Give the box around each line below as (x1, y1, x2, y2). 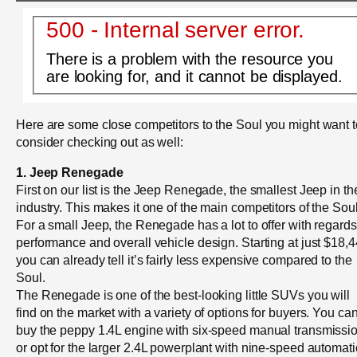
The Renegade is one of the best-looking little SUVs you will (16, 288, 350, 303)
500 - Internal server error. (45, 17, 305, 42)
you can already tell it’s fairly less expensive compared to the (16, 253, 352, 268)
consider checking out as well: (16, 135, 183, 150)
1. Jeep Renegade (16, 165, 124, 180)
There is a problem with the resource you (45, 49, 333, 68)
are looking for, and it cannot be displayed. (45, 67, 343, 85)
